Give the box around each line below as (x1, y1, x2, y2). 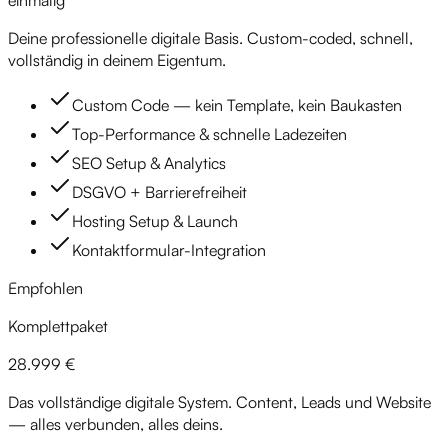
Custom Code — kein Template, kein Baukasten (72, 95, 402, 116)
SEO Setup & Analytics (72, 153, 226, 174)
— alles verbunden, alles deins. (8, 414, 223, 435)
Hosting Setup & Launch (72, 211, 238, 232)
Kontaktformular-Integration (72, 240, 266, 261)
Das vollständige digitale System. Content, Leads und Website (8, 392, 431, 413)
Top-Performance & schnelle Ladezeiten (72, 124, 347, 145)
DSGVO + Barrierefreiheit (72, 182, 247, 203)
